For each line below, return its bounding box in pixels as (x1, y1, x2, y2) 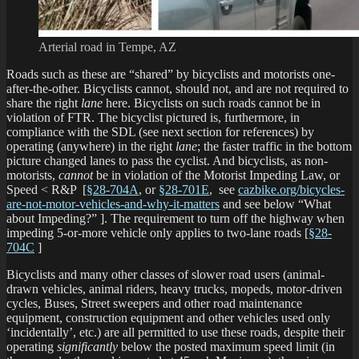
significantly (57, 340, 118, 354)
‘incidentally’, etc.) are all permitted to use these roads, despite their (6, 325, 345, 340)
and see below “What (220, 197, 331, 212)
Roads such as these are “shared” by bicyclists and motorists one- (6, 67, 335, 82)
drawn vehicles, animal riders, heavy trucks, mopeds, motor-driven (6, 282, 342, 296)
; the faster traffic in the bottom (197, 139, 352, 154)
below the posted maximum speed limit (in (118, 340, 335, 354)
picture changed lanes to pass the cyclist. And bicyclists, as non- (6, 154, 328, 168)
